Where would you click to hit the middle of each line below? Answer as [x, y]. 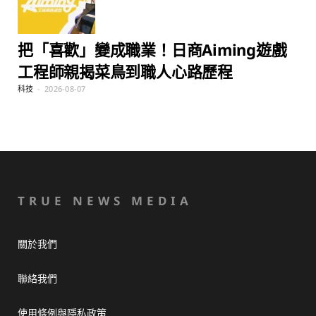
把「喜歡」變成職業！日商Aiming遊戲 [152, 50]
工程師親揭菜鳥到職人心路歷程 [125, 72]
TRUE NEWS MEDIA [105, 201]
